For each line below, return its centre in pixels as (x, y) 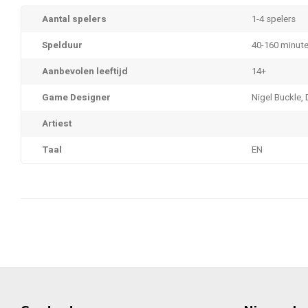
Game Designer (76, 98)
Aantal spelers (74, 19)
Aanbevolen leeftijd (85, 71)
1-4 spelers (274, 19)
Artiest (57, 124)
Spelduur (62, 45)
